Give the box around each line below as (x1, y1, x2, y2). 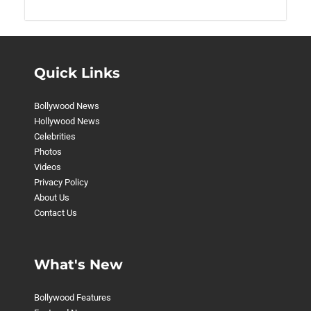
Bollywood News (33, 100, 99, 111)
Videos (33, 161, 61, 172)
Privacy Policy (33, 176, 88, 187)
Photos (33, 146, 62, 157)
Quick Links (33, 64, 120, 81)
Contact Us (33, 207, 77, 218)
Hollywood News (33, 115, 100, 126)
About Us (33, 192, 69, 203)
